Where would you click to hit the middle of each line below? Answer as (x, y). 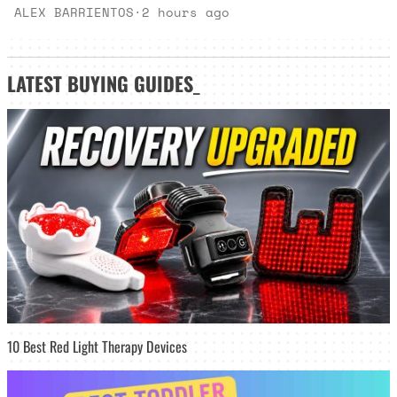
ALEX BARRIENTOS (74, 12)
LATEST (37, 83)
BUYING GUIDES (130, 83)
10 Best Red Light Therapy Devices (97, 347)
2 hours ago (186, 12)
